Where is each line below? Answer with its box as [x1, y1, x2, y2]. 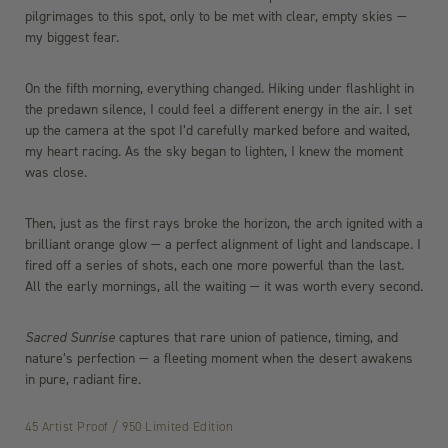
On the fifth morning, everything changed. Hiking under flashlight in [25, 79, 414, 99]
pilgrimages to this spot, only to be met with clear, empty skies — [25, 7, 407, 27]
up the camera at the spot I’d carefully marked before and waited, [25, 121, 410, 141]
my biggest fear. [25, 28, 119, 48]
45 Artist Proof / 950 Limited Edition [25, 418, 234, 436]
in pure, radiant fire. [25, 370, 141, 390]
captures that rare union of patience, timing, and [115, 328, 398, 348]
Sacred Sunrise [25, 328, 115, 348]
